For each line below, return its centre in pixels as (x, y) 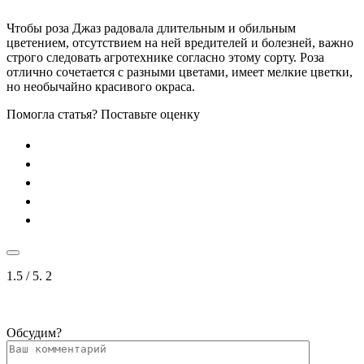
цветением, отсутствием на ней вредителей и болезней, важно (180, 42)
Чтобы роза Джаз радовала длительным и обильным (151, 28)
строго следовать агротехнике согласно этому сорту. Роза (165, 57)
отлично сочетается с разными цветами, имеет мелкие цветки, (180, 71)
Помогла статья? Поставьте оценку (103, 114)
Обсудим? (34, 332)
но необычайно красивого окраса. (101, 86)
